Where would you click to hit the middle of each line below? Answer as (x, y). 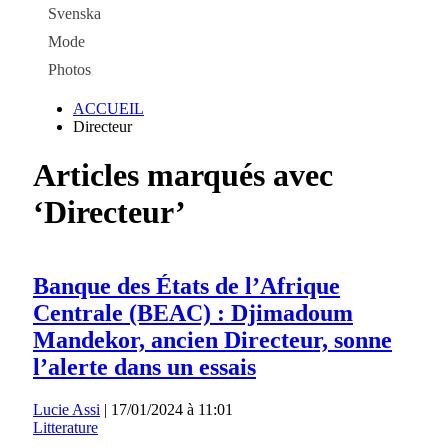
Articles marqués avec (183, 175)
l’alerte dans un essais (144, 366)
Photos (69, 69)
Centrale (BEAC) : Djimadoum (193, 312)
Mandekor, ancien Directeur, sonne (212, 339)
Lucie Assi (66, 409)
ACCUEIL (108, 108)
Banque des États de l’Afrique (186, 285)
